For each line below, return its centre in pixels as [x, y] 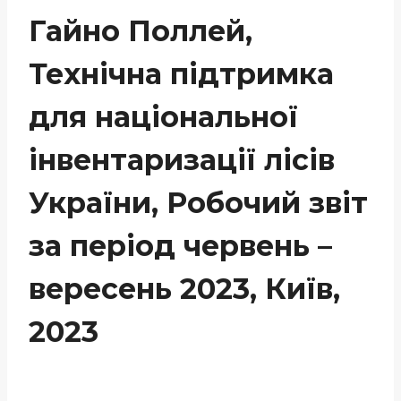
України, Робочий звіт [198, 202]
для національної [163, 116]
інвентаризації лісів [182, 159]
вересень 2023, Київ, [184, 288]
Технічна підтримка [181, 73]
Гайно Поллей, [141, 30]
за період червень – [180, 245]
